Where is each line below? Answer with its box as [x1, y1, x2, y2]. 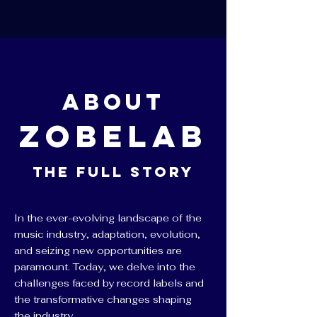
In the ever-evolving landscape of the [14, 212, 202, 224]
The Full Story [33, 163, 194, 180]
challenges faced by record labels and [14, 277, 204, 289]
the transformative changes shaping [14, 293, 192, 306]
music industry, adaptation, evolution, [14, 228, 200, 241]
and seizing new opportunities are [14, 244, 182, 257]
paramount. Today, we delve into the [14, 260, 195, 273]
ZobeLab [18, 116, 208, 156]
